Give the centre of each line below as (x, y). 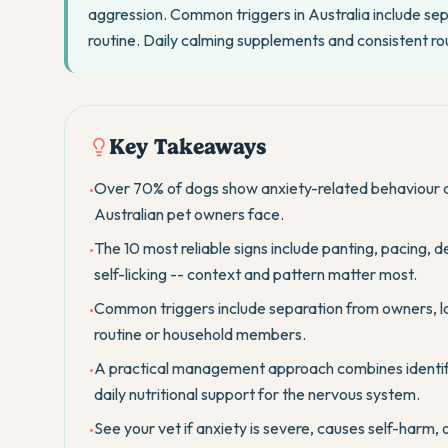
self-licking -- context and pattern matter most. (255, 274)
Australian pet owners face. (189, 214)
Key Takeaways (187, 146)
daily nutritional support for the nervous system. (257, 394)
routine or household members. (200, 334)
